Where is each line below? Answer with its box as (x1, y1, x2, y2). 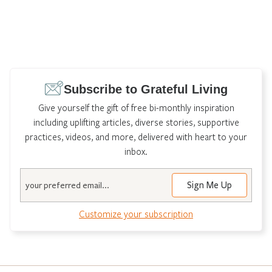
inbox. (124, 144, 148, 157)
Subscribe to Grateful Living (64, 82, 228, 96)
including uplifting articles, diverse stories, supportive (33, 115, 239, 128)
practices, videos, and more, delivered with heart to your (25, 130, 247, 143)
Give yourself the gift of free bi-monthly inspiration (38, 101, 234, 114)
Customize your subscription (79, 207, 193, 220)
